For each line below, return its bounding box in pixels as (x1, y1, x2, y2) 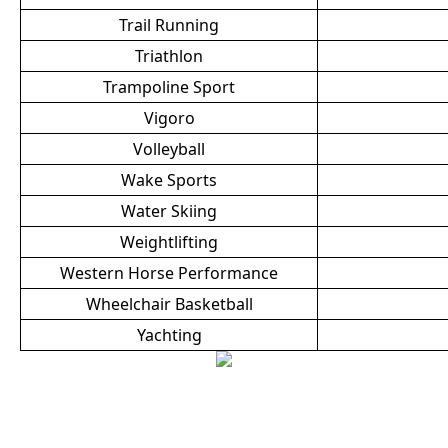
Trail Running (119, 14, 219, 36)
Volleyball (133, 138, 205, 160)
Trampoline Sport (103, 76, 235, 98)
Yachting (136, 324, 202, 346)
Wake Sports (121, 169, 217, 191)
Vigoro (143, 107, 195, 129)
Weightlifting (120, 231, 218, 253)
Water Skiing (121, 200, 217, 222)
